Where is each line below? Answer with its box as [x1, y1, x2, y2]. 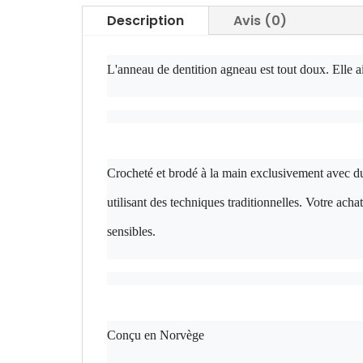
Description [106, 11, 184, 31]
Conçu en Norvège [106, 328, 204, 343]
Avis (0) [233, 11, 287, 31]
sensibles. [106, 224, 156, 239]
